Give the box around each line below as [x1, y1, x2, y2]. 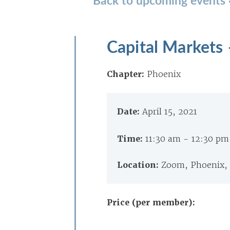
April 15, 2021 [142, 106, 197, 117]
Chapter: [107, 69, 144, 80]
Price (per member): [107, 197, 195, 208]
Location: [117, 160, 161, 170]
